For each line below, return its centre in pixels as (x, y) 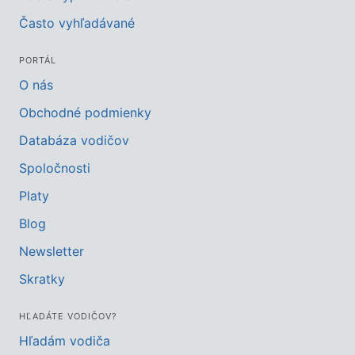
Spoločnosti (55, 168)
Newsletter (52, 251)
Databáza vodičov (74, 140)
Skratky (42, 279)
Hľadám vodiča (65, 341)
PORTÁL (38, 60)
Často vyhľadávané (77, 23)
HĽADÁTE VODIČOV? (68, 316)
